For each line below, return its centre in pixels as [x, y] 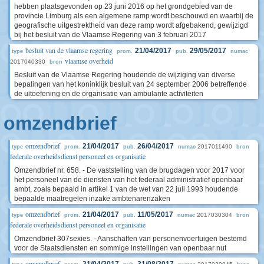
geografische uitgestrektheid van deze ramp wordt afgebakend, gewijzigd [131, 25]
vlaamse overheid [89, 61]
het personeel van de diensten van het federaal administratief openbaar [128, 180]
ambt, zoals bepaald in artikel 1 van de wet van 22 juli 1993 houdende [126, 189]
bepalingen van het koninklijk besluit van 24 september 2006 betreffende [131, 84]
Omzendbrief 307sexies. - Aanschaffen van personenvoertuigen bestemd [131, 239]
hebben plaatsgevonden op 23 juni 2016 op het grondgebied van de [123, 6]
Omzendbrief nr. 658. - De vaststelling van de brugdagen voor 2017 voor [129, 170]
